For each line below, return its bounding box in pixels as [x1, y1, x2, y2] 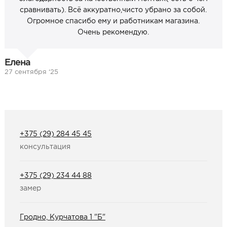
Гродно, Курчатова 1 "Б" [19, 212, 105, 221]
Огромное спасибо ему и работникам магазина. [27, 17, 200, 25]
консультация [19, 142, 70, 150]
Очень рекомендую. [78, 28, 149, 36]
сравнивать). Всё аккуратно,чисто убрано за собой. [20, 6, 207, 14]
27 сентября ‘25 [4, 67, 58, 75]
